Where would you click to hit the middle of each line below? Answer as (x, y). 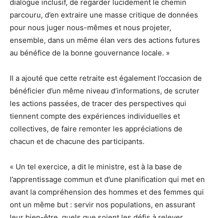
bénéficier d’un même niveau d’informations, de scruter (105, 91)
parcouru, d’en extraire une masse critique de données (104, 15)
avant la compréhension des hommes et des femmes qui (107, 192)
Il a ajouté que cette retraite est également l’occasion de (106, 78)
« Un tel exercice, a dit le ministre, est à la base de (96, 167)
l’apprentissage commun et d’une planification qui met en (107, 179)
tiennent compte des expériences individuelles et (95, 116)
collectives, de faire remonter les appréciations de (96, 129)
